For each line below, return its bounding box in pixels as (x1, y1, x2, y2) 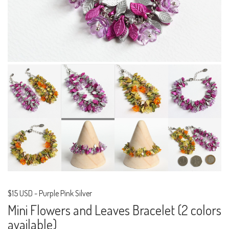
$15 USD (8, 188, 33, 199)
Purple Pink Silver (39, 188, 92, 199)
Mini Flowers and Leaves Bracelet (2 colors (8, 201, 221, 219)
